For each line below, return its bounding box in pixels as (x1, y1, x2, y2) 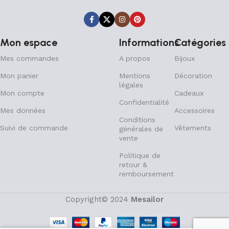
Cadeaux (174, 89, 203, 97)
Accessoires (174, 106, 215, 114)
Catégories (174, 36, 226, 49)
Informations (119, 36, 179, 49)
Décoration (174, 72, 212, 80)
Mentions (119, 72, 151, 80)
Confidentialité (119, 98, 170, 106)
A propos (119, 54, 151, 62)
